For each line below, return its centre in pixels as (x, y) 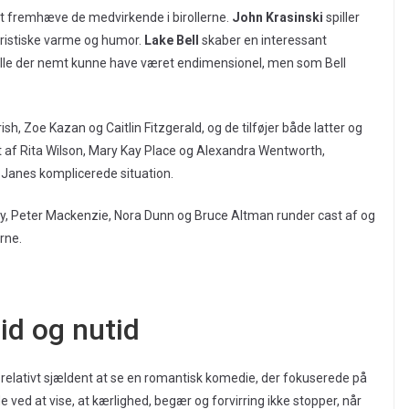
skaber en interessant (263, 41)
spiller (341, 18)
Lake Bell (172, 41)
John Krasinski (278, 18)
